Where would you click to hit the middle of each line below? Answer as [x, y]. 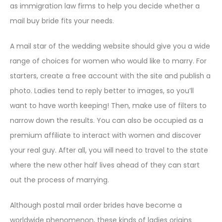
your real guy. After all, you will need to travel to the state [109, 150]
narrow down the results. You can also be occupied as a [107, 120]
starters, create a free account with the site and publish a [110, 76]
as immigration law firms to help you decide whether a [105, 6]
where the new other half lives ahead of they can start [105, 165]
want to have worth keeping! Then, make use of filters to [108, 106]
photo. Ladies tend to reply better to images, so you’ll [102, 91]
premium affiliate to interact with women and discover [106, 135]
